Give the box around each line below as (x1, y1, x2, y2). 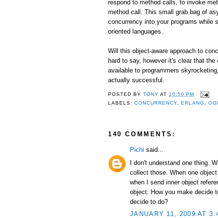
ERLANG (181, 100, 205, 106)
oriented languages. (108, 27, 163, 35)
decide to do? (130, 198, 168, 205)
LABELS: (108, 100, 135, 106)
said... (144, 146, 163, 153)
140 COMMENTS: (108, 130, 176, 138)
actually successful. (108, 76, 164, 84)
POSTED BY (108, 91, 144, 97)
